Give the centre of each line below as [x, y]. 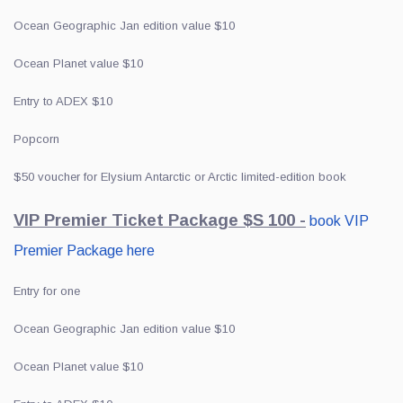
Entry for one [47, 291]
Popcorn [36, 139]
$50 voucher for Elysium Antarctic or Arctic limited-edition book [180, 177]
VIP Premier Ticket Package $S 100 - [160, 220]
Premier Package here [84, 251]
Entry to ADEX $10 [63, 102]
